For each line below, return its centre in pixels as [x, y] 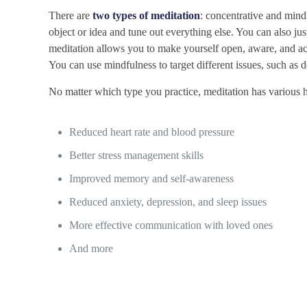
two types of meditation [147, 16]
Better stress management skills [137, 156]
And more [91, 249]
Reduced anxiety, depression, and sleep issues [168, 202]
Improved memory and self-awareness [152, 179]
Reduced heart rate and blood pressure [152, 132]
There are [71, 16]
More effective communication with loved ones [171, 225]
